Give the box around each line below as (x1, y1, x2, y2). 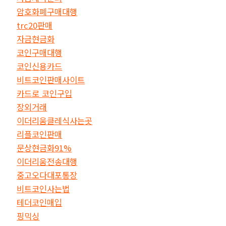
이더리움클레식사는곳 (17, 114, 93, 127)
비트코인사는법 (17, 182, 70, 195)
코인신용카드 (17, 60, 63, 72)
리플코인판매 (17, 128, 63, 140)
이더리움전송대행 (17, 155, 78, 167)
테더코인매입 (17, 196, 63, 208)
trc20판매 (17, 19, 53, 31)
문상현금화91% (17, 141, 72, 154)
